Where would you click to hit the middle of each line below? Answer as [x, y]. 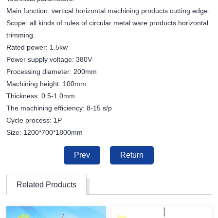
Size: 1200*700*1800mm [45, 133]
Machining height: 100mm [46, 84]
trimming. [21, 35]
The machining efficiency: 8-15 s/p [59, 108]
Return [132, 155]
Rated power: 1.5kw [37, 47]
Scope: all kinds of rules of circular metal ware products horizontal [108, 23]
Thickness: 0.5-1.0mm [41, 96]
